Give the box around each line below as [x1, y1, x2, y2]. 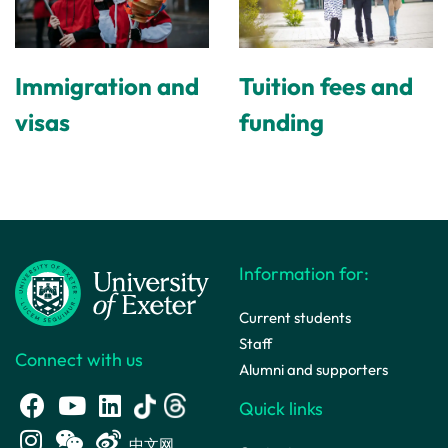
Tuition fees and [239, 71, 413, 102]
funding [239, 107, 324, 138]
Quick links [239, 397, 323, 421]
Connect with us [15, 347, 143, 371]
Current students [239, 308, 351, 328]
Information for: [239, 262, 369, 286]
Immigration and [15, 71, 199, 102]
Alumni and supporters [239, 360, 388, 380]
